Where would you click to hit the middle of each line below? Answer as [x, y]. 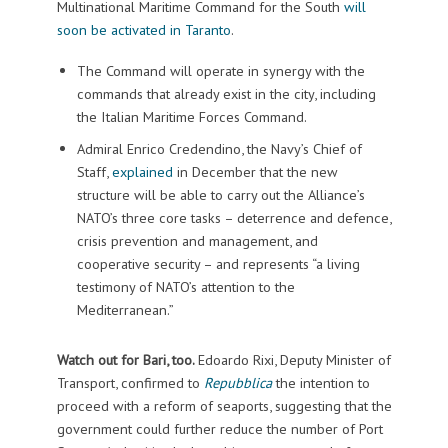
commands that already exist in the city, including [226, 94]
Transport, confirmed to [130, 383]
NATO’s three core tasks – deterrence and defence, [233, 218]
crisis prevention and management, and [197, 241]
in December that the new [255, 172]
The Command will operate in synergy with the [220, 71]
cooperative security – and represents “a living [218, 264]
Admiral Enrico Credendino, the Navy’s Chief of [219, 149]
